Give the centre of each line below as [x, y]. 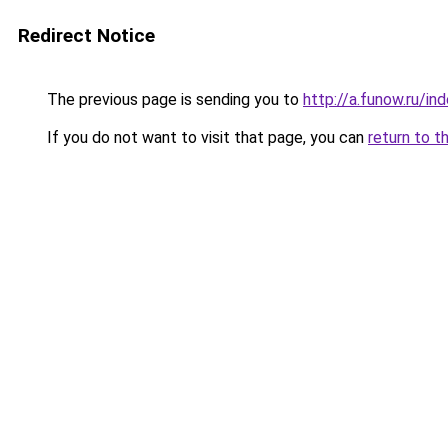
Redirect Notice [86, 35]
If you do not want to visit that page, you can [205, 137]
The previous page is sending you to [173, 99]
